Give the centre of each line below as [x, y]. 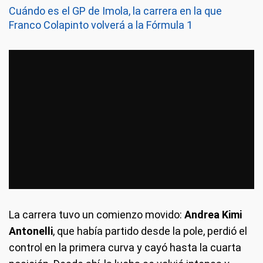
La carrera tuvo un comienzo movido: [97, 214]
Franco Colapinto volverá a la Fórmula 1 [101, 25]
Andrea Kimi [213, 214]
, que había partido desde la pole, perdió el [150, 231]
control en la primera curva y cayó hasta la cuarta [125, 247]
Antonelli [31, 231]
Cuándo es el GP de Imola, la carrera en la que [115, 11]
